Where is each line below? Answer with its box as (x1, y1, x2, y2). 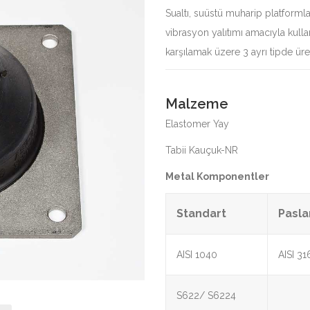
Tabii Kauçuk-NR (165, 145, 238, 156)
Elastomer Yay (165, 118, 229, 129)
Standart (176, 207, 226, 220)
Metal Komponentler (165, 171, 269, 182)
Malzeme (165, 95, 228, 112)
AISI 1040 (176, 249, 217, 260)
